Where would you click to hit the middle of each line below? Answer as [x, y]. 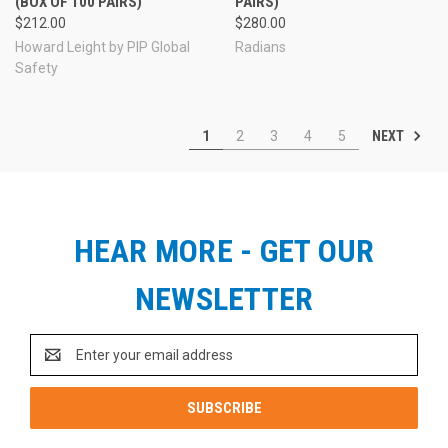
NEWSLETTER [224, 298]
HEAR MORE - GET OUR [224, 250]
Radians [260, 46]
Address [56, 364]
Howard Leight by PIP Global [102, 46]
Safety [36, 67]
